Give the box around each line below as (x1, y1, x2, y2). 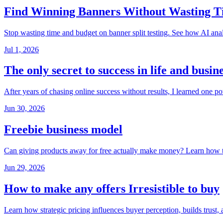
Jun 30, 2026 (4, 104, 45, 113)
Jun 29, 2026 (4, 163, 45, 172)
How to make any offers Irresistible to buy (4, 182, 220, 196)
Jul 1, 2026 (4, 45, 39, 54)
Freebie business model (4, 123, 122, 136)
